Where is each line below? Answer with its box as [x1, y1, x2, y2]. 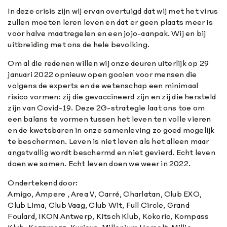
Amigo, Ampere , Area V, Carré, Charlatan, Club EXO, [8, 188, 202, 199]
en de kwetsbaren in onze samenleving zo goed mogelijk [8, 125, 215, 135]
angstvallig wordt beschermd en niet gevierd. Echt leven [8, 147, 215, 158]
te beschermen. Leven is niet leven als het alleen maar [8, 136, 209, 146]
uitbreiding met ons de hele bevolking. [8, 40, 150, 50]
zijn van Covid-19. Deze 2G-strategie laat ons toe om [8, 103, 205, 113]
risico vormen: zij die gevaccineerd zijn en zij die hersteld [8, 92, 216, 102]
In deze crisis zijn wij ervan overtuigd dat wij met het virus [8, 6, 218, 16]
